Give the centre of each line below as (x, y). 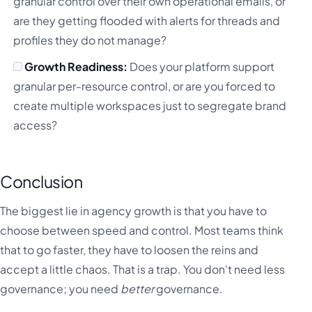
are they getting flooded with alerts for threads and (147, 20)
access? (36, 125)
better (137, 288)
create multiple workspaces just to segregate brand (150, 106)
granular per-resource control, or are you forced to (145, 86)
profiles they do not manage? (90, 40)
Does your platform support (201, 67)
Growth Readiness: (76, 67)
